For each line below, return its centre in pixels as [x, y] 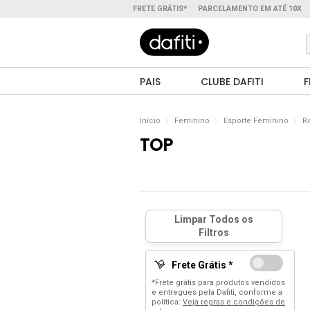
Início [150, 121]
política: [167, 302]
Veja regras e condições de [234, 302]
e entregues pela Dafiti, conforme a [217, 292]
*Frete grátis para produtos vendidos [218, 283]
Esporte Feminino [256, 121]
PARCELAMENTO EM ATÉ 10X [250, 9]
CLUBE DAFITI [232, 82]
